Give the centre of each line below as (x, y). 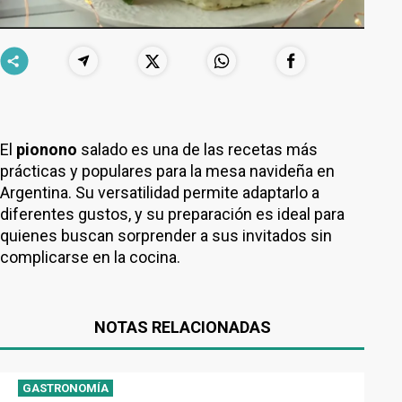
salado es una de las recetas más (199, 149)
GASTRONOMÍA (66, 388)
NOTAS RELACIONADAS (182, 327)
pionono (48, 149)
